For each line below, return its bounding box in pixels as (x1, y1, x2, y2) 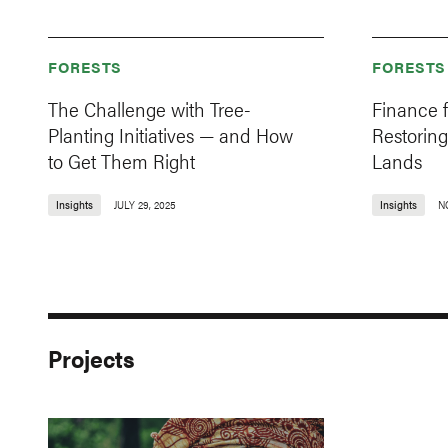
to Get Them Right (48, 146, 195, 175)
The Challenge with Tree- (48, 94, 251, 123)
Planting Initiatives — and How (48, 120, 293, 149)
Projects (48, 341, 135, 375)
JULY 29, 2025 (114, 197, 176, 212)
